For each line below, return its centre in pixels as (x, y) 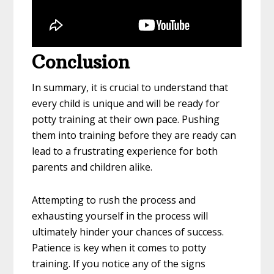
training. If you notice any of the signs (119, 264)
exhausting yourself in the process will (120, 216)
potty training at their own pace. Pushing (126, 120)
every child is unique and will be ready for (126, 104)
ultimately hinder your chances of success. (128, 232)
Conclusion (81, 62)
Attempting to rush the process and (114, 200)
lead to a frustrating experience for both (125, 151)
